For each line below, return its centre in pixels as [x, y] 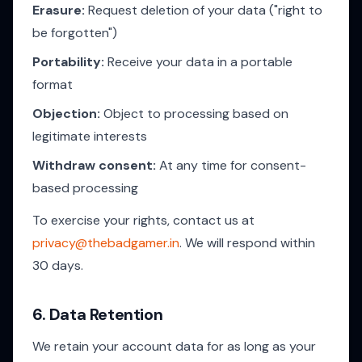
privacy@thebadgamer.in [106, 243]
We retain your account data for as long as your [174, 346]
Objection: [66, 114]
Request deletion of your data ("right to [204, 10]
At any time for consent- [231, 165]
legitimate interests [90, 136]
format [53, 84]
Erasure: [59, 10]
